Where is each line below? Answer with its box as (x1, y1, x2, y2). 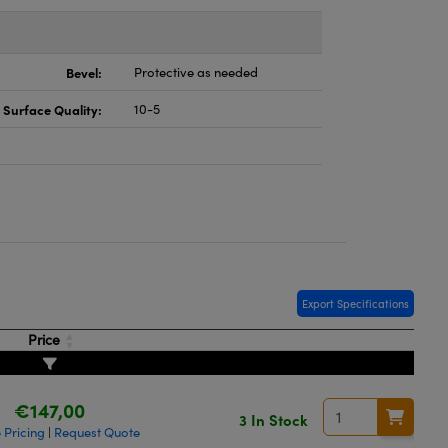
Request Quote (54, 423, 141, 441)
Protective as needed (134, 63, 258, 81)
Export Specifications (302, 296, 410, 311)
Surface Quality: (3, 100, 102, 118)
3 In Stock (238, 408, 308, 430)
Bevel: (66, 63, 102, 81)
